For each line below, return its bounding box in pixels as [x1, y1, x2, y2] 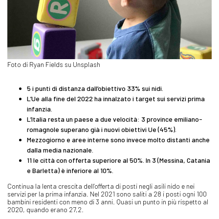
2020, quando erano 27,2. [7, 205, 84, 214]
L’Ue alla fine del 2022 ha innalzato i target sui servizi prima [27, 94, 205, 103]
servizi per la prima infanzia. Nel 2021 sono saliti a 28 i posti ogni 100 [7, 189, 207, 198]
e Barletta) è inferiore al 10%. [27, 166, 113, 175]
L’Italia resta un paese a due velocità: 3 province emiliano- [27, 114, 202, 123]
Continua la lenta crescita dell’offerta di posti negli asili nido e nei [7, 181, 195, 190]
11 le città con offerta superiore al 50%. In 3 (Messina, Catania [27, 155, 210, 164]
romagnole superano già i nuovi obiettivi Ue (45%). [27, 125, 176, 133]
